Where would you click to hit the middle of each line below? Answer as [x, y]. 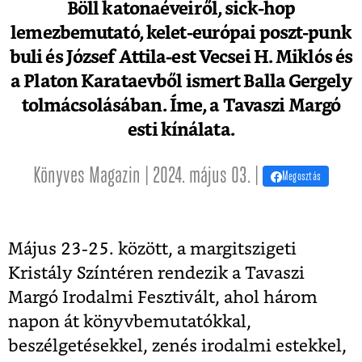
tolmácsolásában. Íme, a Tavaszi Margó [181, 105]
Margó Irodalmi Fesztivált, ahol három [163, 297]
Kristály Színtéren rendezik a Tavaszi [156, 273]
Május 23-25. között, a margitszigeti [152, 249]
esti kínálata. [181, 130]
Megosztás [301, 177]
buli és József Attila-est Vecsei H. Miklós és [181, 57]
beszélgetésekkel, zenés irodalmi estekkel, [177, 346]
